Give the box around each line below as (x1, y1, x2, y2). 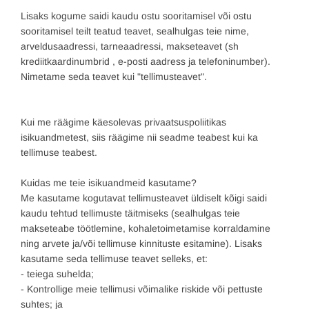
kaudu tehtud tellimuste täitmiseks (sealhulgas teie (21, 208, 240, 219)
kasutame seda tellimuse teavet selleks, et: (21, 253, 208, 265)
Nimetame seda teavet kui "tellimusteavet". (21, 71, 207, 82)
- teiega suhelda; (21, 268, 94, 280)
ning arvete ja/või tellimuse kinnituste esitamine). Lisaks (21, 238, 262, 250)
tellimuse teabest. (21, 147, 97, 159)
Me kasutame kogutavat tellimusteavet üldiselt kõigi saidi (21, 192, 267, 204)
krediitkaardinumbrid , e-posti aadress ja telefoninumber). (21, 56, 270, 67)
